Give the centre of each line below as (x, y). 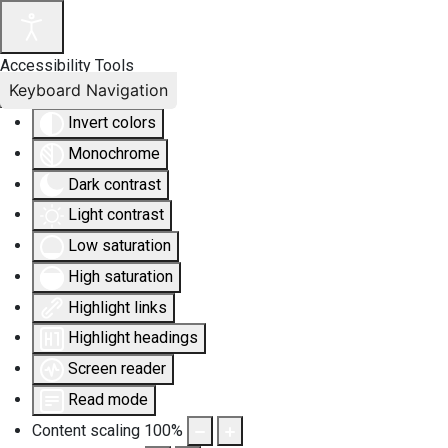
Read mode (108, 400)
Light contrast (116, 215)
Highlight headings (133, 338)
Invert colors (112, 122)
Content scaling (86, 430)
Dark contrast (114, 184)
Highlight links (117, 307)
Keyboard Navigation (88, 89)
